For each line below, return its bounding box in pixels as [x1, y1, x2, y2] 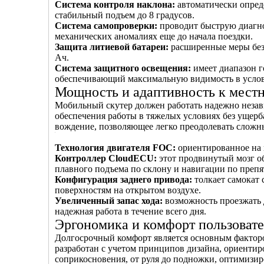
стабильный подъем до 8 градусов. [55, 10, 194, 20]
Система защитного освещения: [55, 63, 193, 73]
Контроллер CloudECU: [55, 153, 159, 163]
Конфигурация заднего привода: [55, 174, 194, 184]
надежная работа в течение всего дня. [55, 206, 206, 216]
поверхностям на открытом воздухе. [55, 185, 201, 195]
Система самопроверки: [55, 21, 160, 31]
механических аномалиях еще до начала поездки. [55, 31, 253, 41]
